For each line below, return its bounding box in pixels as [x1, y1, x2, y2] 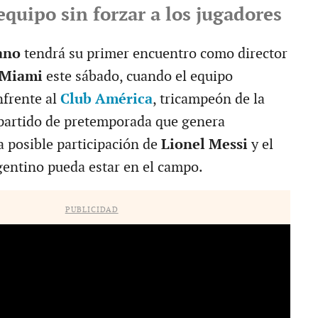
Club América [60, 90, 153, 108]
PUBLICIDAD [65, 204, 119, 214]
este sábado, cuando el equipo [42, 67, 233, 85]
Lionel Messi [160, 136, 251, 153]
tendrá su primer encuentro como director [20, 45, 287, 62]
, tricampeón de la [152, 90, 265, 108]
